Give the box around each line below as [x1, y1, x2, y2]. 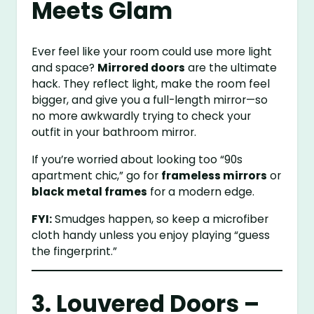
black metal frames [32, 184, 148, 199]
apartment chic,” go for [32, 168, 162, 183]
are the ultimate [185, 60, 278, 76]
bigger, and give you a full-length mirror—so [32, 93, 268, 108]
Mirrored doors [97, 60, 186, 76]
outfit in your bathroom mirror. [32, 125, 197, 140]
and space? [32, 60, 98, 76]
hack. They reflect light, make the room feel [32, 76, 271, 92]
